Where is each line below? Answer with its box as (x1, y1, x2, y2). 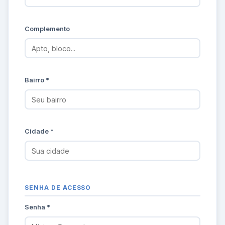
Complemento (25, 25, 70, 33)
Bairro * (25, 76, 49, 84)
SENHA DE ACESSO (25, 184, 91, 192)
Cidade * (25, 128, 54, 136)
